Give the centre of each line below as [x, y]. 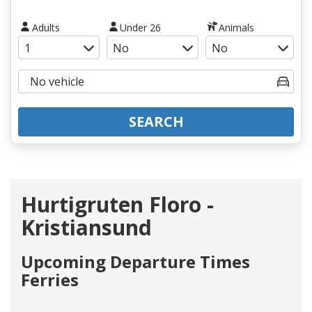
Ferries [50, 279]
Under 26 [141, 27]
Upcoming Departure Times [135, 261]
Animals [237, 27]
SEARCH [156, 121]
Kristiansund [86, 227]
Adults [46, 27]
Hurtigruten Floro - [117, 204]
